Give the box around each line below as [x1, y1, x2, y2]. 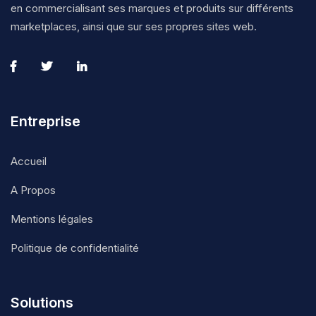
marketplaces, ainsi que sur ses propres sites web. [11, 20, 257, 33]
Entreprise [11, 113, 80, 130]
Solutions [11, 294, 73, 311]
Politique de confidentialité [11, 241, 139, 255]
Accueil [11, 154, 47, 168]
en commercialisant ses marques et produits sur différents [11, 1, 293, 15]
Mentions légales [11, 212, 93, 226]
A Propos [11, 183, 56, 197]
